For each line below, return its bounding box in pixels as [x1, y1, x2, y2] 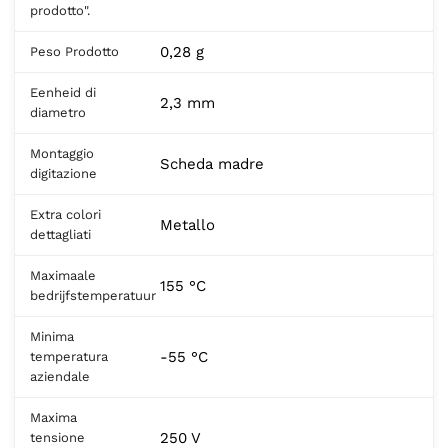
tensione [30, 429, 85, 445]
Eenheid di [30, 84, 96, 100]
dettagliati [30, 226, 91, 242]
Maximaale [30, 267, 96, 283]
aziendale [30, 368, 90, 384]
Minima [30, 328, 74, 344]
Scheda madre [160, 154, 264, 173]
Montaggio [30, 145, 94, 161]
